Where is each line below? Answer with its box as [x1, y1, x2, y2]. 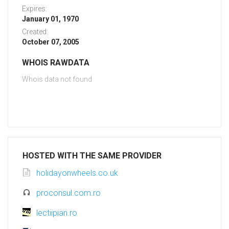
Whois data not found [22, 75, 92, 84]
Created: [22, 28, 48, 36]
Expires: [22, 5, 47, 13]
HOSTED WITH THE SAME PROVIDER [22, 151, 162, 161]
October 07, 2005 [22, 38, 79, 47]
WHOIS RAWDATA [22, 58, 89, 68]
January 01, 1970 [22, 15, 79, 24]
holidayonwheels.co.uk [36, 168, 118, 178]
